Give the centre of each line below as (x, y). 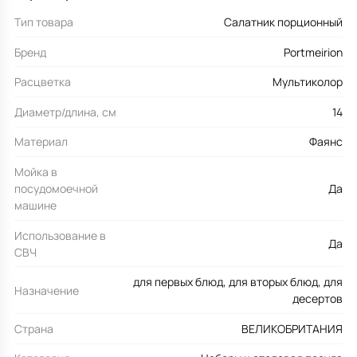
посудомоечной (56, 189)
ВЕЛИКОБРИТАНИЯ (292, 328)
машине (35, 206)
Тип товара (44, 22)
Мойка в (36, 172)
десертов (318, 299)
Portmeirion (313, 52)
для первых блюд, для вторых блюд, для (238, 282)
